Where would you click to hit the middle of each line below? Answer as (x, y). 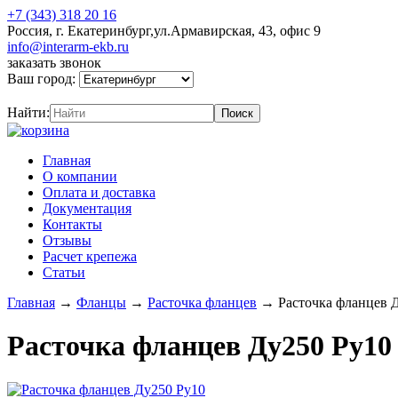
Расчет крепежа (90, 256)
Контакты (72, 224)
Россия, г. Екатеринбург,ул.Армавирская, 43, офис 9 (164, 31)
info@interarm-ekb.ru (68, 47)
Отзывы (67, 240)
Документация (87, 208)
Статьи (64, 272)
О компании (80, 176)
